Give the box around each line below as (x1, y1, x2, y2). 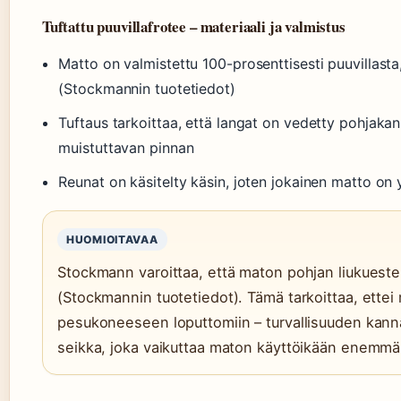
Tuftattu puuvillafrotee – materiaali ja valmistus (42, 15, 346, 38)
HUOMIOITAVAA (66, 233, 158, 247)
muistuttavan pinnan (58, 139, 194, 158)
